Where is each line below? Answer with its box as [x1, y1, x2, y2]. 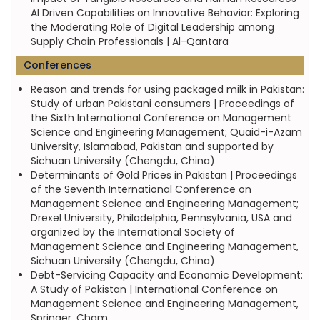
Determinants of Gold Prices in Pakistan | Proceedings [30, 168, 297, 182]
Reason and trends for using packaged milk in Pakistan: [30, 82, 304, 96]
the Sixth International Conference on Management [30, 111, 291, 125]
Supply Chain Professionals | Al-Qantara [30, 34, 229, 49]
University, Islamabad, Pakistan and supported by [30, 139, 274, 154]
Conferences [23, 58, 91, 72]
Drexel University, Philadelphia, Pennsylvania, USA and [30, 211, 292, 225]
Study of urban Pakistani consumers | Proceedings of [30, 96, 294, 111]
